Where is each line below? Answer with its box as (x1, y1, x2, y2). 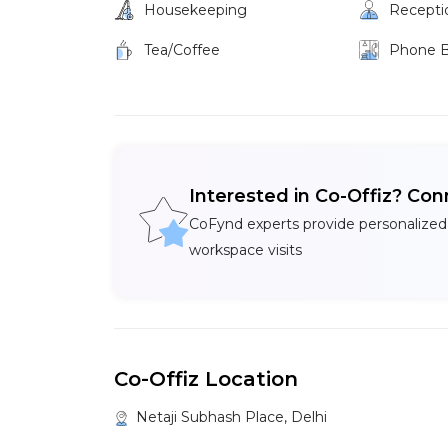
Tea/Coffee (144, 41, 220, 59)
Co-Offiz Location (114, 367, 298, 391)
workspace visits (189, 241, 302, 259)
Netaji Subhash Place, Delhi (132, 408, 327, 426)
